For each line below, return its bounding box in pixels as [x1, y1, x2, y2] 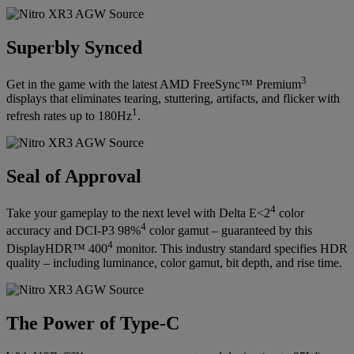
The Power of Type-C [6, 313, 179, 333]
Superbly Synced [6, 36, 142, 58]
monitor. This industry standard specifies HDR [113, 242, 348, 256]
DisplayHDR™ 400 [6, 242, 107, 256]
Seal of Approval [6, 166, 141, 187]
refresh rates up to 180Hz [6, 109, 132, 123]
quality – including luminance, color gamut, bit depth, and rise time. [6, 256, 342, 270]
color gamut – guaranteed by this [146, 224, 312, 238]
